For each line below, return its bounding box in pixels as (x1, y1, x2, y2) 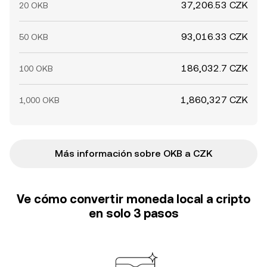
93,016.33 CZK (181, 31, 248, 42)
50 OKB (19, 32, 48, 42)
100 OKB (19, 64, 53, 73)
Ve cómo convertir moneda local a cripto (17, 192, 250, 206)
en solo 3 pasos (88, 206, 179, 221)
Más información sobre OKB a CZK (55, 148, 212, 159)
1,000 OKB (19, 95, 60, 105)
